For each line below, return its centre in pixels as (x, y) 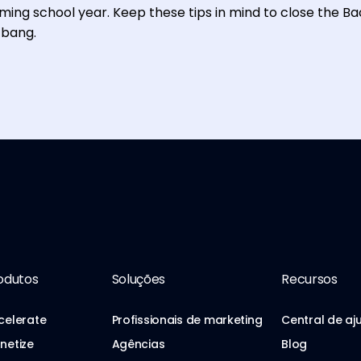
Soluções (138, 279)
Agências (138, 344)
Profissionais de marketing (187, 320)
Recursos (309, 279)
